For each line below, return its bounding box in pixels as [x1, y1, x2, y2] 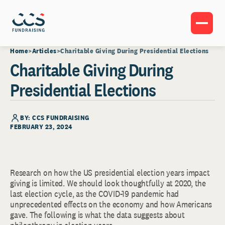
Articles [32, 46, 57, 55]
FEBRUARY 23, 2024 [10, 122, 72, 131]
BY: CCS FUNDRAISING [20, 113, 89, 122]
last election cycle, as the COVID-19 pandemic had [10, 188, 179, 199]
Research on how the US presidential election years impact [10, 167, 210, 178]
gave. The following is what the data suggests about [10, 209, 185, 220]
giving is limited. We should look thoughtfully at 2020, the [10, 177, 206, 189]
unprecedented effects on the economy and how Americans [10, 198, 212, 210]
